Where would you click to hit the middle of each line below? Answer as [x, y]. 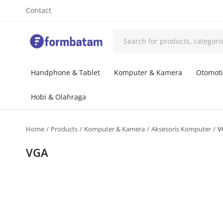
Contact [39, 10]
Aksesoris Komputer [181, 129]
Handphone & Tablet [65, 72]
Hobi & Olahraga [58, 97]
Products [64, 129]
